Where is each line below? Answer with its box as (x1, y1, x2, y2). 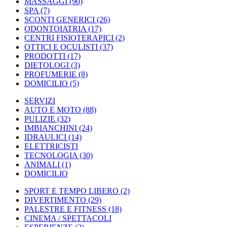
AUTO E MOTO (24, 105, 81, 114)
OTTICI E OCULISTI (24, 42, 98, 51)
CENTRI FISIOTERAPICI (24, 33, 113, 42)
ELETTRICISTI (24, 141, 78, 150)
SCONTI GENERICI (24, 15, 95, 24)
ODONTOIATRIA (24, 24, 86, 33)
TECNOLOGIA (24, 150, 78, 160)
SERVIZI (24, 96, 55, 105)
